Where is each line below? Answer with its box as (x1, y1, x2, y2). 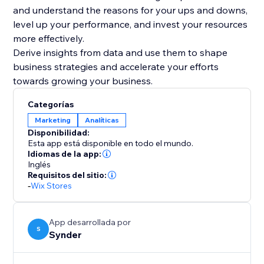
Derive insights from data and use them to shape (13, 47, 228, 59)
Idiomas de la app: (28, 148, 102, 160)
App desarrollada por (49, 217, 131, 228)
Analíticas (85, 115, 120, 125)
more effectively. (13, 32, 87, 45)
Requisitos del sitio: (28, 170, 107, 181)
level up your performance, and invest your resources (13, 18, 248, 31)
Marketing (35, 115, 71, 125)
